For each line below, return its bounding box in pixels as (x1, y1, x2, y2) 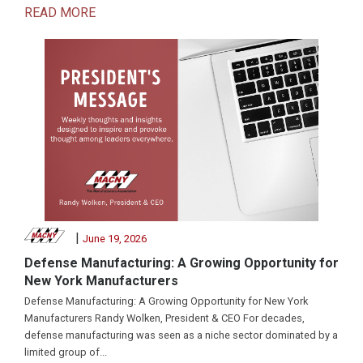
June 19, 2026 (82, 232, 147, 245)
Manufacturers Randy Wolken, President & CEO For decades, (24, 312, 305, 324)
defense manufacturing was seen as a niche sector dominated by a (24, 329, 338, 341)
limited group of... (24, 346, 107, 358)
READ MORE (24, 4, 96, 20)
